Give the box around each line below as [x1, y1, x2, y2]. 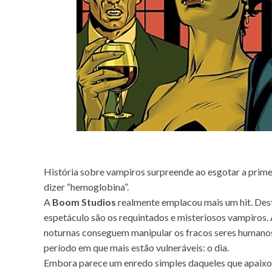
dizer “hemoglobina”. [44, 180, 129, 192]
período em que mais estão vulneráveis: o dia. [44, 241, 229, 253]
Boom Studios [52, 195, 116, 208]
